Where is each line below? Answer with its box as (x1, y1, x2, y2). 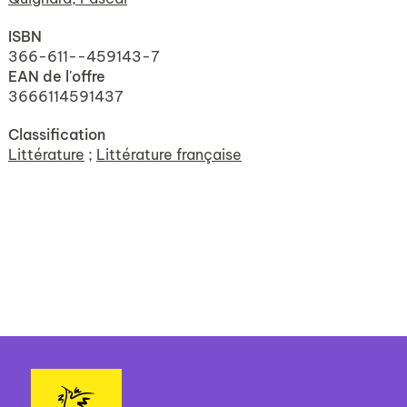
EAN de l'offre (8, 66, 105, 85)
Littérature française (96, 144, 242, 164)
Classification (8, 124, 105, 144)
